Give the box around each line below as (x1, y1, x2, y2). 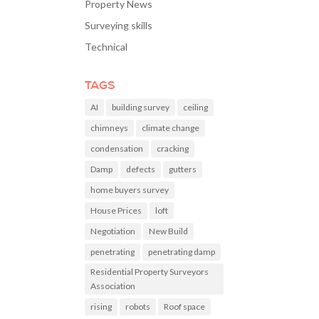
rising (90, 301, 113, 312)
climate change (142, 122, 200, 133)
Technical (85, 41, 128, 53)
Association (90, 281, 136, 291)
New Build (149, 226, 189, 236)
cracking (157, 143, 189, 154)
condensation (90, 143, 144, 154)
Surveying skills (85, 19, 153, 31)
